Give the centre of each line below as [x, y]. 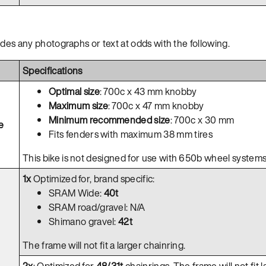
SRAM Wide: [76, 193]
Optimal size [74, 91]
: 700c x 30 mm [202, 120]
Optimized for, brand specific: [93, 178]
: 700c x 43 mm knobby [148, 91]
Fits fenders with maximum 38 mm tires [131, 134]
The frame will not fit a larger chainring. [104, 245]
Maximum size [78, 105]
